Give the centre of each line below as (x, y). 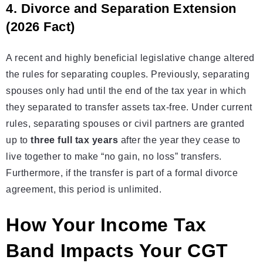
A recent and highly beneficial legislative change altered (130, 58)
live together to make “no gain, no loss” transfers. (114, 157)
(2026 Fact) (41, 27)
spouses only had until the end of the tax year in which (126, 91)
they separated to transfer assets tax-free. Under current (129, 107)
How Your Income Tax (106, 225)
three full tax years (74, 140)
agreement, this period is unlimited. (84, 190)
